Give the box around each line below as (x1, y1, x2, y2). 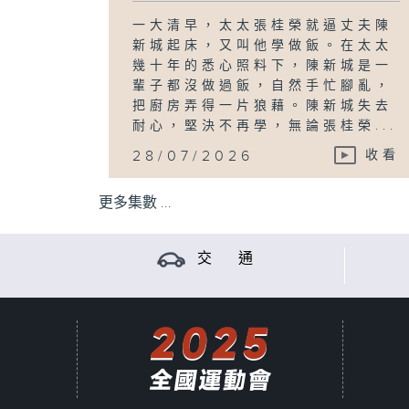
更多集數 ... (99, 194, 172, 212)
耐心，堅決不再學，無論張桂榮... (132, 118, 398, 133)
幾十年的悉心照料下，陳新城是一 (132, 58, 393, 73)
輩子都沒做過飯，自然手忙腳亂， (132, 78, 393, 93)
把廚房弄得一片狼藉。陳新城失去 (132, 98, 393, 113)
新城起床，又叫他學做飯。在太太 (132, 37, 393, 53)
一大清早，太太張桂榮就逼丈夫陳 (132, 17, 393, 33)
